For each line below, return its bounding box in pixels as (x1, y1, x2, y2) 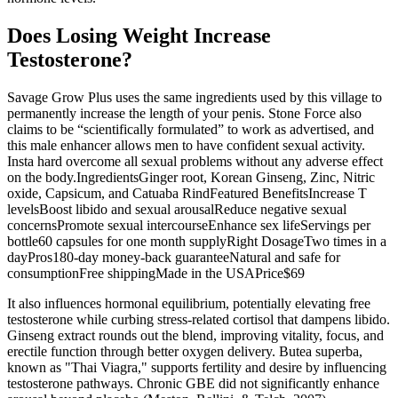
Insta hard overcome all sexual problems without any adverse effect (7, 154, 383, 170)
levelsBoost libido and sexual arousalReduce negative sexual (7, 202, 346, 218)
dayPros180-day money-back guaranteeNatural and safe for (7, 250, 340, 266)
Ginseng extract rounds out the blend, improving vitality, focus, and (7, 328, 384, 344)
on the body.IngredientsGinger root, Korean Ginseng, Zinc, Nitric (7, 170, 375, 186)
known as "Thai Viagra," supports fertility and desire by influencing (7, 360, 386, 376)
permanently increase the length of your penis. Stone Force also (7, 106, 362, 122)
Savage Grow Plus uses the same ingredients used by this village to (7, 90, 382, 106)
